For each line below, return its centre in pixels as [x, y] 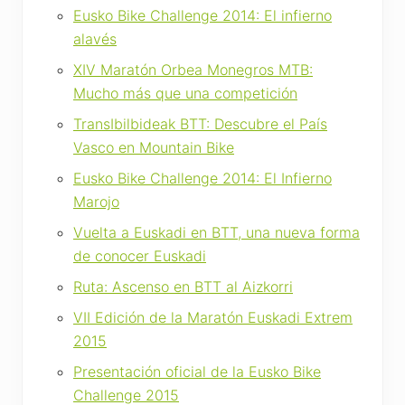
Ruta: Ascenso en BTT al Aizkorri [183, 286]
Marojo [96, 201]
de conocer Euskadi [140, 255]
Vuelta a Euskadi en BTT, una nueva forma [217, 232]
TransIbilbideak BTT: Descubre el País [200, 123]
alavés [95, 38]
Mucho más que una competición [185, 93]
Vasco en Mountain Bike [154, 147]
